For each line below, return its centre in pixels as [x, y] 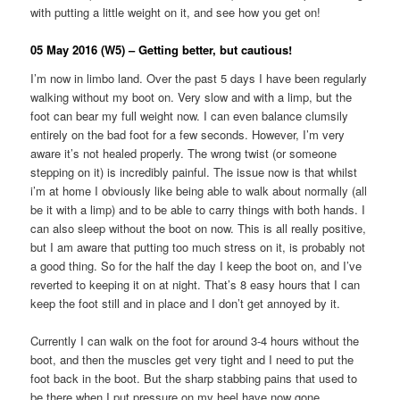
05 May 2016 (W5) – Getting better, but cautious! [162, 49]
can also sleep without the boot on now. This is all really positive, [199, 228]
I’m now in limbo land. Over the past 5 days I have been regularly [199, 78]
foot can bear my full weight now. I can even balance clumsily [190, 115]
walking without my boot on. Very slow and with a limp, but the [192, 96]
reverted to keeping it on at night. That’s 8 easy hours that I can [196, 284]
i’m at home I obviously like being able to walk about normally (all [199, 190]
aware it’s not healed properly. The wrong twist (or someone [184, 153]
